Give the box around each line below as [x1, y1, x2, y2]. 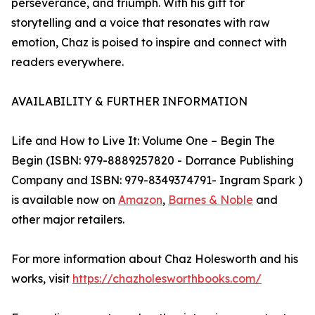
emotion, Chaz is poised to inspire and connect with [11, 35, 287, 50]
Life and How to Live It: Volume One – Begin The [11, 134, 275, 148]
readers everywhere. [11, 55, 124, 70]
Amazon [118, 193, 162, 207]
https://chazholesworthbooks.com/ [72, 271, 262, 286]
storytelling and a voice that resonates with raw [11, 15, 270, 30]
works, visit [11, 271, 72, 286]
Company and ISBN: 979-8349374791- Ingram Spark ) [11, 173, 302, 188]
